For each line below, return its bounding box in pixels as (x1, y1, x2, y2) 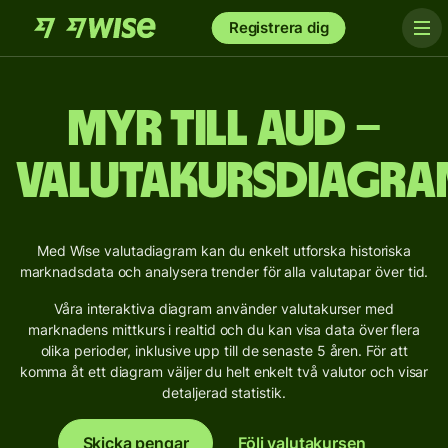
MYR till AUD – (67, 105, 381, 155)
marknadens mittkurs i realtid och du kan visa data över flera (28, 321, 420, 338)
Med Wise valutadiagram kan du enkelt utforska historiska (36, 242, 412, 259)
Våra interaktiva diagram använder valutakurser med (54, 300, 394, 317)
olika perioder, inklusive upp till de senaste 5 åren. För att (40, 342, 408, 359)
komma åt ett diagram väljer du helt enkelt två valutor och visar (19, 363, 429, 380)
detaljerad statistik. (162, 384, 286, 401)
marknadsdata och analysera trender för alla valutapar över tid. (19, 263, 429, 280)
